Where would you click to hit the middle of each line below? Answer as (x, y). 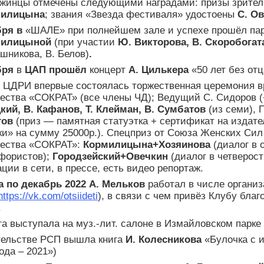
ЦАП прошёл (56, 70)
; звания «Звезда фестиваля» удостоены (141, 15)
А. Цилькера (159, 70)
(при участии (85, 42)
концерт (108, 70)
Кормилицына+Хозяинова (148, 145)
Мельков (123, 184)
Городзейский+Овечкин (110, 157)
